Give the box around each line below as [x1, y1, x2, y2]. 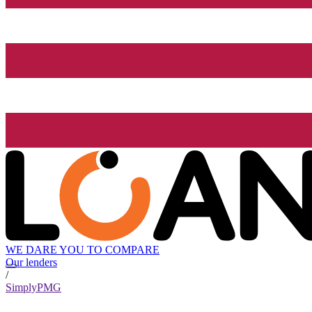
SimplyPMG [6, 281, 61, 294]
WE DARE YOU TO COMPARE [6, 244, 159, 256]
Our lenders [6, 256, 57, 269]
